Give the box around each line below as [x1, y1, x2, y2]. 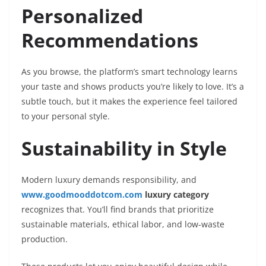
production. [21, 233, 68, 245]
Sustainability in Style [21, 135, 227, 161]
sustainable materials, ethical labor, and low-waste [21, 218, 224, 230]
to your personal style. [21, 110, 110, 122]
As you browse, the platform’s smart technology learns [21, 66, 237, 78]
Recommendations [21, 27, 198, 53]
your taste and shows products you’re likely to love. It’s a [21, 81, 244, 93]
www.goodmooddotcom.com [21, 189, 142, 201]
